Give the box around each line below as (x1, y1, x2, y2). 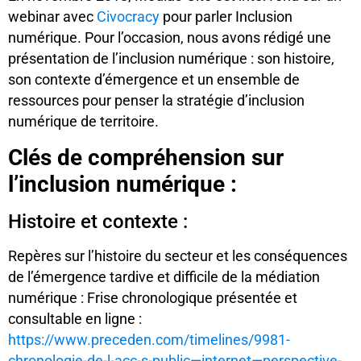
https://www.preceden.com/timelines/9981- (8, 331, 290, 348)
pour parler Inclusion (160, 9, 293, 26)
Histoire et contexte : (8, 210, 188, 233)
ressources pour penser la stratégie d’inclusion (8, 93, 305, 110)
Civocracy (97, 9, 160, 26)
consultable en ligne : (8, 310, 142, 327)
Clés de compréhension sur (8, 143, 284, 171)
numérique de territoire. (8, 114, 159, 131)
